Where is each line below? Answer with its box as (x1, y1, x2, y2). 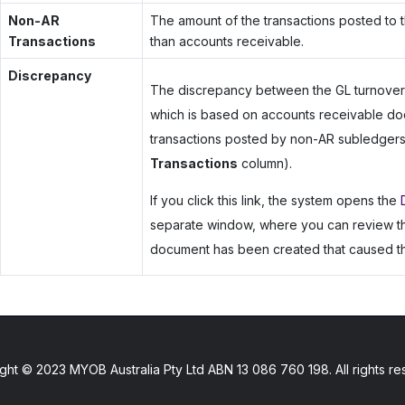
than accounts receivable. (149, 33, 304, 50)
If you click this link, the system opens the (149, 193, 400, 209)
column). (237, 155, 292, 172)
